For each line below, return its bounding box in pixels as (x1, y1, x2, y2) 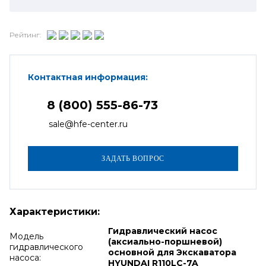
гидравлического (9, 241, 83, 252)
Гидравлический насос (107, 225, 217, 236)
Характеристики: (9, 205, 100, 217)
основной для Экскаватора (107, 246, 236, 258)
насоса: (9, 252, 41, 263)
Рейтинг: (9, 30, 42, 39)
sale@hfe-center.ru (49, 118, 128, 129)
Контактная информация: (28, 71, 148, 83)
